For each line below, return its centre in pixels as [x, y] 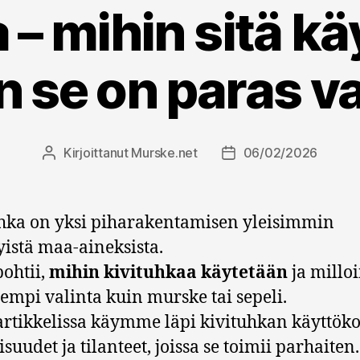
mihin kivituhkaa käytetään [168, 273]
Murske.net [164, 153]
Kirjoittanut [97, 153]
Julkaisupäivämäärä [286, 155]
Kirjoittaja [76, 155]
